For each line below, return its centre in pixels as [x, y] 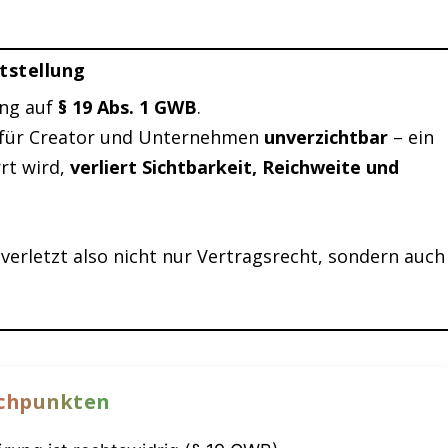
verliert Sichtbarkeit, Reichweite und [235, 166]
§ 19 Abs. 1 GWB [128, 106]
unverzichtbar [326, 136]
